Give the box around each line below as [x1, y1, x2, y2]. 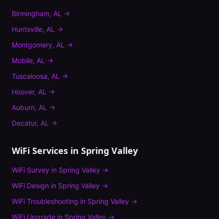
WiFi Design [12, 181, 49, 190]
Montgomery [12, 41, 52, 49]
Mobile [12, 56, 33, 65]
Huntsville [12, 25, 43, 33]
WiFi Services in [12, 145, 81, 156]
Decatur [12, 119, 37, 127]
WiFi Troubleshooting [12, 197, 78, 205]
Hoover [12, 88, 34, 96]
